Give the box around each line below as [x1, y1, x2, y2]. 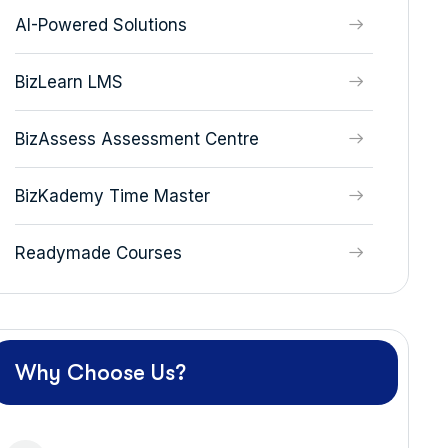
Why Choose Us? [14, 360, 186, 385]
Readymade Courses [14, 243, 182, 263]
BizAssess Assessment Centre [14, 129, 259, 149]
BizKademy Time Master [14, 186, 210, 206]
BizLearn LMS [14, 72, 123, 92]
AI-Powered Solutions [14, 15, 187, 35]
